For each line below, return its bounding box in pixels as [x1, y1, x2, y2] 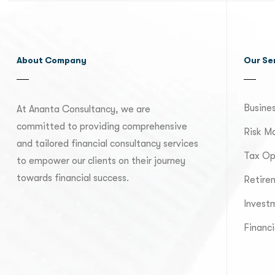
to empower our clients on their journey [17, 155, 185, 166]
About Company [17, 55, 87, 65]
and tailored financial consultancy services [17, 138, 198, 149]
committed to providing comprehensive [17, 121, 187, 132]
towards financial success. [17, 172, 129, 184]
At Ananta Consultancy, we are [17, 104, 150, 115]
